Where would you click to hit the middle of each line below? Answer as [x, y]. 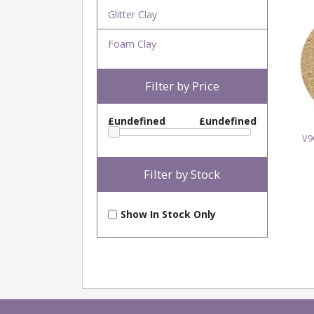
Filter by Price [182, 86]
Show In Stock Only [168, 214]
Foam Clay [132, 44]
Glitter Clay [132, 14]
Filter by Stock [182, 175]
